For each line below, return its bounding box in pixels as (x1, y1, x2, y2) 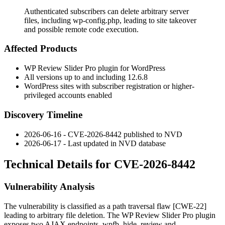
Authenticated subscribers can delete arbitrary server (24, 7, 189, 16)
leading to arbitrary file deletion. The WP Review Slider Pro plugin (4, 211, 215, 220)
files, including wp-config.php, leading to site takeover (24, 16, 196, 25)
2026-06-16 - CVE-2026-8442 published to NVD (24, 130, 182, 139)
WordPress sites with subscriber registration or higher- (24, 82, 194, 91)
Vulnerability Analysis (4, 181, 94, 192)
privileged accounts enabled (24, 91, 112, 100)
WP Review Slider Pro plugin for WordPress (24, 64, 165, 73)
